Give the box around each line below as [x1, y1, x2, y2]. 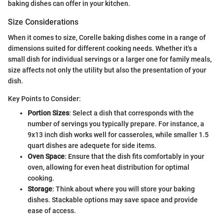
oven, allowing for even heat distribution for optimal [28, 163, 189, 171]
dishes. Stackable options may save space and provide [28, 195, 198, 204]
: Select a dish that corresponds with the [69, 109, 194, 117]
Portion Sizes [28, 109, 69, 117]
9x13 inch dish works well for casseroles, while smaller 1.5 [28, 130, 209, 139]
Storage [28, 184, 52, 193]
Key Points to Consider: [8, 94, 81, 103]
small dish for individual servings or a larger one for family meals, [8, 55, 212, 63]
